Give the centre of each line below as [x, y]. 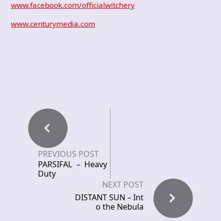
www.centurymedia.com [53, 24]
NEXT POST [123, 184]
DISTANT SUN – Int [109, 197]
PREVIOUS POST [68, 154]
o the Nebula [120, 207]
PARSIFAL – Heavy [73, 164]
